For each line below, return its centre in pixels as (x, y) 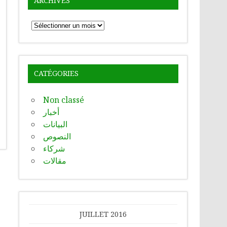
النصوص (57, 137)
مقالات (55, 161)
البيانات (55, 124)
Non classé (64, 100)
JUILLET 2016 (103, 214)
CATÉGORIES (56, 73)
